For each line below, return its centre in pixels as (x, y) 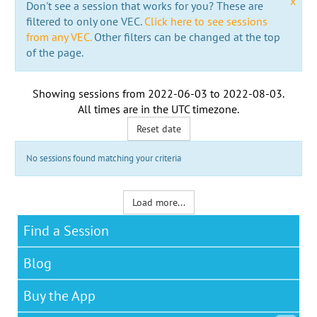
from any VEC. (58, 36)
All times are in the (125, 109)
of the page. (54, 52)
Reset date (158, 128)
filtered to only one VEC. (85, 21)
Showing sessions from (90, 93)
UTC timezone (204, 109)
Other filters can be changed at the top (185, 36)
